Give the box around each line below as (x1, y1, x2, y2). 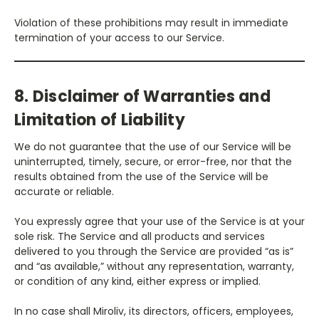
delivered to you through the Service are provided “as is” (14, 244, 293, 258)
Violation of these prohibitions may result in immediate (14, 15, 288, 30)
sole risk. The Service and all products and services (14, 229, 265, 244)
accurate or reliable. (14, 184, 114, 199)
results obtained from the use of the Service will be (14, 169, 268, 184)
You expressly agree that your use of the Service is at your (14, 214, 305, 229)
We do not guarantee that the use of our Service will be (14, 139, 291, 154)
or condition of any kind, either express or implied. (14, 273, 261, 288)
